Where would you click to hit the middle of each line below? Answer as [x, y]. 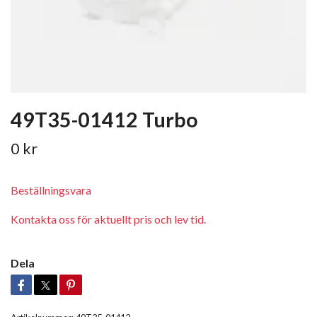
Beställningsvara [51, 190]
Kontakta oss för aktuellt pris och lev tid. [108, 219]
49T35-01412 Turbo [104, 119]
